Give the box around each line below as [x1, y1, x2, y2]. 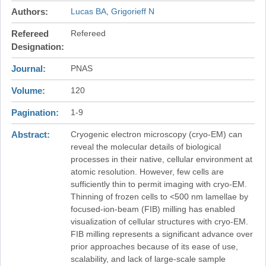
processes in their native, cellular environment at [70, 154, 252, 164]
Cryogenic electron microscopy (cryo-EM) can [70, 129, 242, 139]
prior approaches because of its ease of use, [70, 241, 238, 251]
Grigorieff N [110, 6, 154, 16]
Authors [11, 6, 45, 17]
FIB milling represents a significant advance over [70, 229, 253, 239]
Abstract [11, 129, 47, 140]
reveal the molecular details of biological [70, 141, 221, 151]
